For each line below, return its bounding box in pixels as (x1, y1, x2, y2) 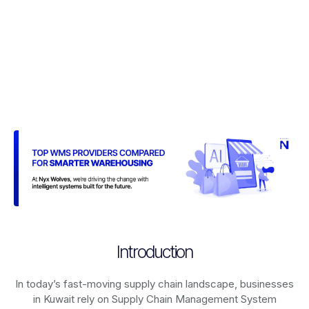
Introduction (117, 241, 192, 263)
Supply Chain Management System (111, 292, 277, 306)
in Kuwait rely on (32, 292, 112, 306)
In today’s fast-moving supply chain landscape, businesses (15, 277, 294, 291)
